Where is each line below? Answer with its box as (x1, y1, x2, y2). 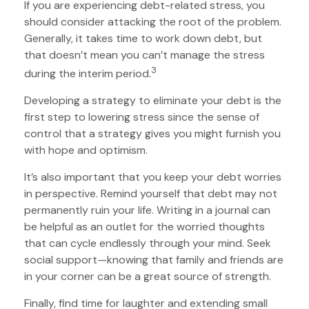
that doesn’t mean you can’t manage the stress (24, 47, 265, 62)
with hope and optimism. (24, 142, 148, 157)
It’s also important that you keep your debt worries (24, 169, 281, 184)
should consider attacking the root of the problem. (24, 14, 281, 29)
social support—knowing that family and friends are (24, 252, 283, 267)
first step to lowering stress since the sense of (24, 109, 259, 124)
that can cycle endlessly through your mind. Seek (24, 235, 271, 250)
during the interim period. (24, 66, 151, 81)
